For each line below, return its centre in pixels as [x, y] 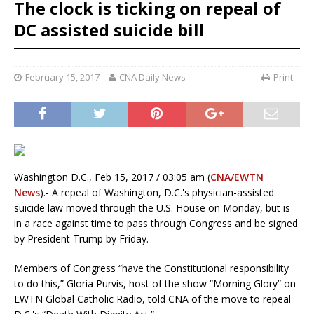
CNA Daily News [152, 77]
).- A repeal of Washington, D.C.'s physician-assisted [157, 193]
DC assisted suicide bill [109, 30]
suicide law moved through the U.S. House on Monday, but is [152, 208]
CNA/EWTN [237, 177]
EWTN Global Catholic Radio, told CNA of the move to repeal [152, 299]
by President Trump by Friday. [81, 239]
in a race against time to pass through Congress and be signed [156, 224]
